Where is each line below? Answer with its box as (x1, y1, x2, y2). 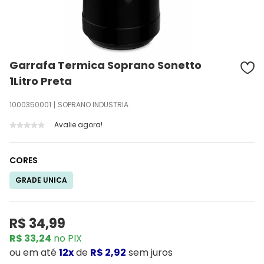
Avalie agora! (54, 120, 103, 130)
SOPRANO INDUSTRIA (58, 100, 128, 110)
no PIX (51, 232, 82, 245)
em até (23, 246, 57, 259)
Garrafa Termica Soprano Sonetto (9, 58, 202, 72)
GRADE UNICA (15, 175, 67, 185)
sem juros (128, 246, 173, 259)
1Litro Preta (9, 74, 72, 88)
